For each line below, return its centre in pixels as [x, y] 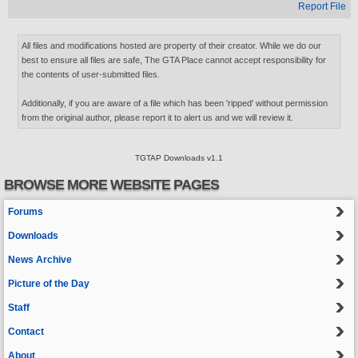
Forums [26, 212]
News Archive [40, 260]
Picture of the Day [49, 284]
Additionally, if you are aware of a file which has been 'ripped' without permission [174, 103]
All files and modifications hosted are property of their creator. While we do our [171, 46]
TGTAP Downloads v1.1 [179, 158]
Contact [26, 332]
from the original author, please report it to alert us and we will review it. [157, 117]
